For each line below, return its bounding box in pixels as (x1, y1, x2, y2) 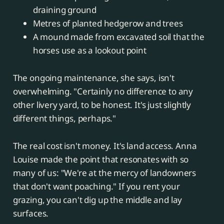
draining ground (32, 4, 97, 16)
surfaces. (12, 207, 49, 219)
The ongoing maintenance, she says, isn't (12, 72, 174, 84)
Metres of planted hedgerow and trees (32, 17, 183, 29)
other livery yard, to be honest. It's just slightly (12, 99, 191, 111)
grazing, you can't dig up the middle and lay (12, 194, 182, 206)
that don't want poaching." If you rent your (12, 180, 180, 192)
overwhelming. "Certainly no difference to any (12, 85, 193, 97)
